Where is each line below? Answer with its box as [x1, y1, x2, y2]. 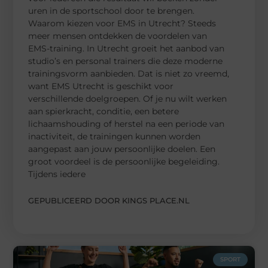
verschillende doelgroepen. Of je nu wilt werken [28, 93, 227, 104]
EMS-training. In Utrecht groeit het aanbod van [28, 42, 225, 54]
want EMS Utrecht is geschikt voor [28, 80, 174, 92]
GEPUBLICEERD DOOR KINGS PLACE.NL [28, 195, 190, 205]
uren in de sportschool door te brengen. [28, 5, 195, 16]
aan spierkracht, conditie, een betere [28, 105, 179, 117]
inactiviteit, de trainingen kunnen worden [28, 130, 201, 142]
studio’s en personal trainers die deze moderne [28, 55, 223, 66]
